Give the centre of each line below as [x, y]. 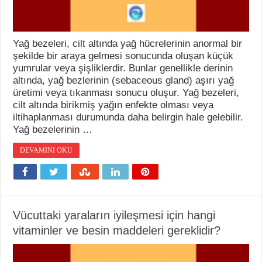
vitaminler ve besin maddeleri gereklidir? [117, 230]
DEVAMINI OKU [46, 150]
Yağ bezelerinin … [53, 129]
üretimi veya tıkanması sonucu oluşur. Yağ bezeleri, [126, 92]
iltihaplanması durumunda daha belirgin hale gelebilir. [128, 117]
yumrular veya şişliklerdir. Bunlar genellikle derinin [123, 68]
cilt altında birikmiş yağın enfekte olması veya [113, 105]
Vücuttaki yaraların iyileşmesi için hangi [114, 215]
